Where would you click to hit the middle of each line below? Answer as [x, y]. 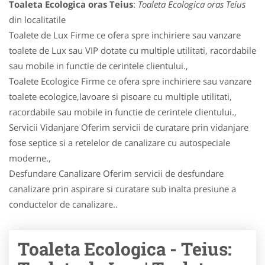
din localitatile [37, 20]
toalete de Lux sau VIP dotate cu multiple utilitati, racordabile [132, 50]
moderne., [30, 158]
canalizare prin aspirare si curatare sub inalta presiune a [122, 189]
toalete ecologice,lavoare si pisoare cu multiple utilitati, [120, 96]
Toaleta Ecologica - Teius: [125, 249]
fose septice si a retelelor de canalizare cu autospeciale [119, 143]
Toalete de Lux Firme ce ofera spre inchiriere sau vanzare [125, 35]
